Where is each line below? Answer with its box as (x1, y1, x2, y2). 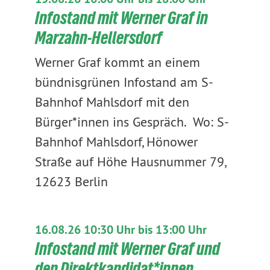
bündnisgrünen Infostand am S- (34, 74, 213, 90)
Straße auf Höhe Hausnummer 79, (34, 153, 225, 170)
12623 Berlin (34, 173, 111, 190)
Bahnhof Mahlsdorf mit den (34, 93, 189, 110)
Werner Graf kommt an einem (34, 54, 200, 71)
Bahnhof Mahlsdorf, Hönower (34, 133, 198, 150)
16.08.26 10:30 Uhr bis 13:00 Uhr (34, 222, 207, 237)
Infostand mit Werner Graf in (34, 8, 208, 28)
